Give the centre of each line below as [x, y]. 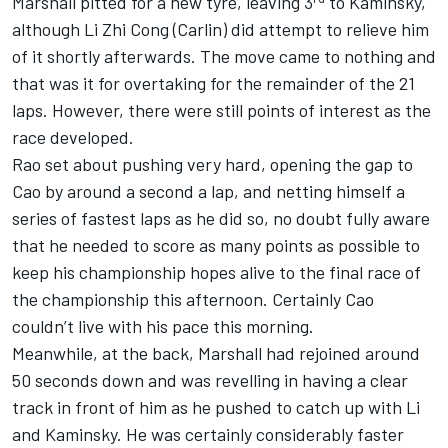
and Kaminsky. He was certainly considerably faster [208, 434]
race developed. [73, 137]
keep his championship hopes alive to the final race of [216, 272]
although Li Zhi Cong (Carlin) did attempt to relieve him [220, 29]
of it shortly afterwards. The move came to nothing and [224, 56]
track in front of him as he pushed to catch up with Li [216, 407]
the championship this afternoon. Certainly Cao [193, 299]
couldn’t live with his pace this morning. [163, 326]
